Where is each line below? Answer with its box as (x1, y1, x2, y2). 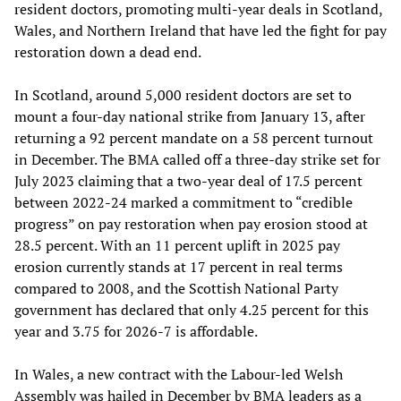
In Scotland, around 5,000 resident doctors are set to (14, 84, 352, 105)
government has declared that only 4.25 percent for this (14, 299, 369, 320)
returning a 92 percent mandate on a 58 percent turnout (14, 127, 373, 148)
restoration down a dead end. (14, 41, 201, 62)
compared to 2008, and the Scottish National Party (14, 277, 338, 298)
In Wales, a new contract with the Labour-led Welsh (14, 363, 343, 384)
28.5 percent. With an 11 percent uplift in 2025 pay (14, 235, 340, 255)
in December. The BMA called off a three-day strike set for (14, 149, 380, 169)
